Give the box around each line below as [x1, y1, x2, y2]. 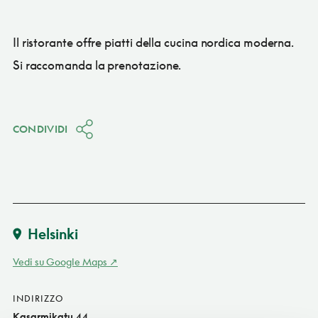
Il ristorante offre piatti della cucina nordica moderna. [12, 34, 295, 50]
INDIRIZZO [12, 292, 63, 304]
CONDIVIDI [12, 122, 68, 135]
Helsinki [27, 224, 78, 242]
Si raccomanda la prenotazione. [12, 57, 182, 72]
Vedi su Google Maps [12, 255, 107, 268]
